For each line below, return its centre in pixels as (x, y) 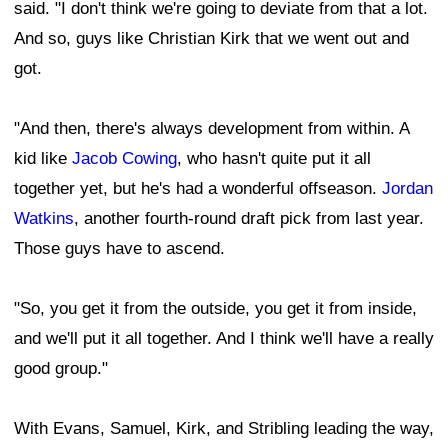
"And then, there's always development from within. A (211, 129)
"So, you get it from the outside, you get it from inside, (215, 309)
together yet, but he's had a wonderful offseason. (198, 189)
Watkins (44, 219)
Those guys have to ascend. (119, 249)
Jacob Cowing (124, 159)
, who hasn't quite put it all (274, 159)
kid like (43, 159)
